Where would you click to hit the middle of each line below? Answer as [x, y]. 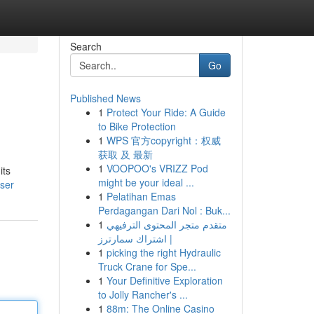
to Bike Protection [137, 126]
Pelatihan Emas [141, 196]
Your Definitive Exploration [164, 280]
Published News [105, 98]
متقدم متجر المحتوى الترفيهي [166, 224]
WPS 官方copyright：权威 [163, 140]
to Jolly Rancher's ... [143, 294]
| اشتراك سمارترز [135, 238]
